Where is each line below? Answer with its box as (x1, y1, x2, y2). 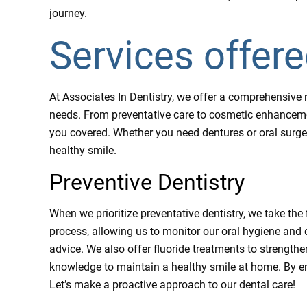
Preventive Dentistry (49, 169, 245, 195)
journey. (49, 6, 87, 20)
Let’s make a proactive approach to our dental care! (49, 278, 295, 291)
